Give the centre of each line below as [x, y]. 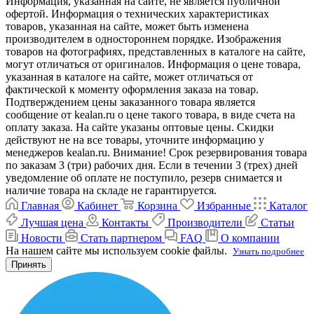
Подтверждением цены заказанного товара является [130, 102]
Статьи [278, 223]
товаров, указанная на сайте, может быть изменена [127, 27]
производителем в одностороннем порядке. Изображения [143, 39]
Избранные [224, 206]
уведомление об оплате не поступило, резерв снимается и [144, 178]
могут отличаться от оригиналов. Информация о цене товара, [153, 64]
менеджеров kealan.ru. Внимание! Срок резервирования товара [156, 153]
